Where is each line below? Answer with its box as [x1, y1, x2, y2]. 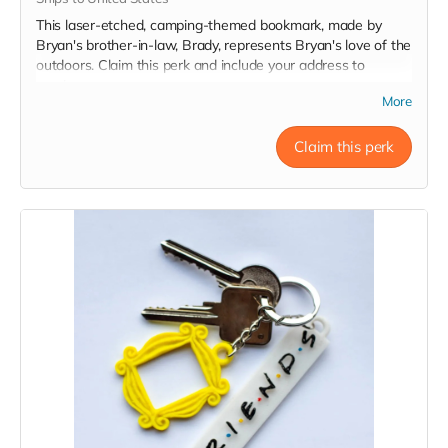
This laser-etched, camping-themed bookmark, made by [36, 16, 382, 34]
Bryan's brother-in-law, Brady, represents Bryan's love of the [36, 36, 412, 54]
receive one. [36, 76, 111, 94]
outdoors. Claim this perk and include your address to [36, 56, 365, 74]
